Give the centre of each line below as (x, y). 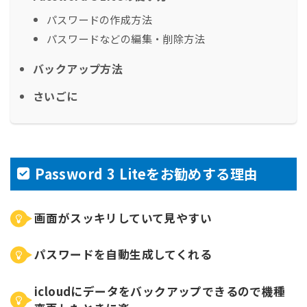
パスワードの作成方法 (99, 19)
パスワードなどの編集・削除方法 (126, 38)
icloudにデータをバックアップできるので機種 (160, 291)
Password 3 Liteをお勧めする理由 (148, 174)
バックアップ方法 (78, 68)
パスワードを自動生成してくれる (123, 255)
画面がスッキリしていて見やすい (123, 218)
